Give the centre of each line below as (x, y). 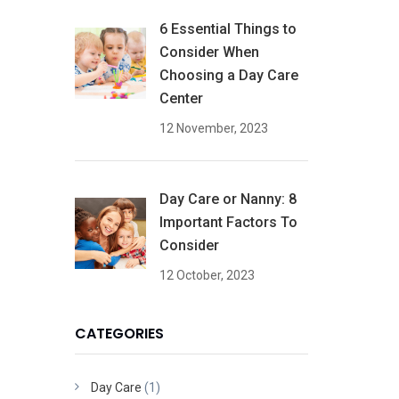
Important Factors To (228, 222)
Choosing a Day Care (228, 75)
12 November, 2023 (213, 128)
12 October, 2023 (207, 275)
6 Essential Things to (228, 28)
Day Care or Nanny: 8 (228, 199)
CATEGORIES (119, 333)
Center (181, 98)
